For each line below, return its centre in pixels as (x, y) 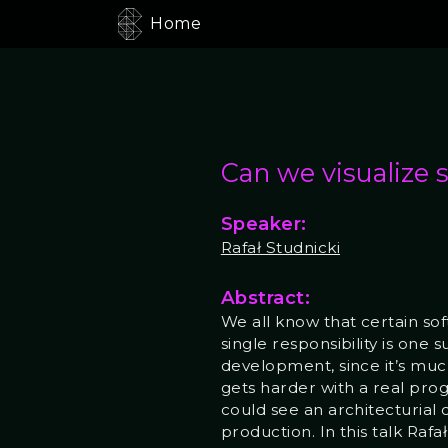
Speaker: (263, 224)
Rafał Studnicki (280, 248)
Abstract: (265, 298)
